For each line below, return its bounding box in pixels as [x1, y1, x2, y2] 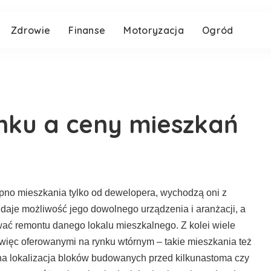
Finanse [68, 24, 106, 36]
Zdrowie [10, 24, 51, 36]
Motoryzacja [123, 24, 184, 36]
